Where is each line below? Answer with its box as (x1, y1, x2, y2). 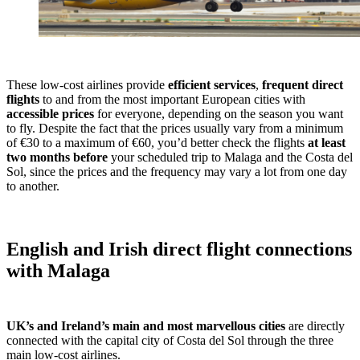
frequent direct (262, 78, 343, 92)
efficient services (168, 78, 256, 92)
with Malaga (6, 260, 110, 282)
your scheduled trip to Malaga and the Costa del (108, 150, 353, 165)
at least (308, 136, 346, 150)
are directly (285, 319, 345, 333)
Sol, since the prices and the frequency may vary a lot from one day (6, 165, 347, 179)
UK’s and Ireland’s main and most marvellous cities (6, 319, 285, 333)
